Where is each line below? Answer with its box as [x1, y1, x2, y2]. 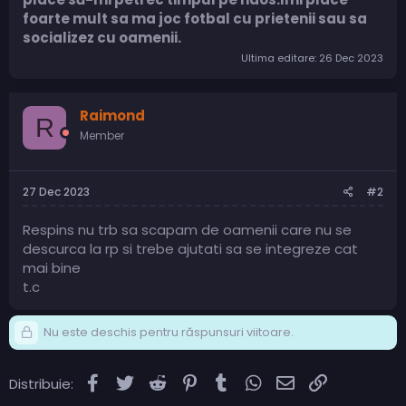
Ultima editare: [241, 51, 319, 66]
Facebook [103, 371, 170, 391]
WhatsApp [264, 371, 336, 391]
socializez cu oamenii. [23, 27, 181, 47]
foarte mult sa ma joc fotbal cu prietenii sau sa [23, 8, 367, 28]
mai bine [23, 257, 81, 277]
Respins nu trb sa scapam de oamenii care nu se [23, 219, 352, 239]
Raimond [80, 106, 145, 126]
